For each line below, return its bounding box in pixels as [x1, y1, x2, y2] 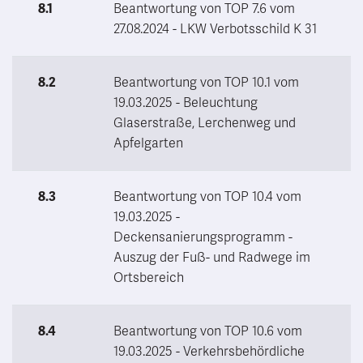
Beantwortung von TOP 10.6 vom [113, 322, 302, 340]
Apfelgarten [113, 135, 183, 152]
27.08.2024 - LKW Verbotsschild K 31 [113, 20, 317, 37]
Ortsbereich [113, 269, 184, 286]
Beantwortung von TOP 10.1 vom [113, 74, 299, 91]
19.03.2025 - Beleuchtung [113, 94, 258, 111]
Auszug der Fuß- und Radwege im [113, 249, 310, 266]
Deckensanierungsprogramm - [113, 228, 293, 246]
